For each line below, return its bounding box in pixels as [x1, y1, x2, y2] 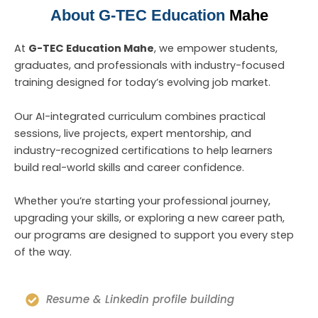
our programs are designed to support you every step [14, 227, 294, 242]
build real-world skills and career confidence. [14, 160, 244, 175]
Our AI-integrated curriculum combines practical [14, 109, 265, 124]
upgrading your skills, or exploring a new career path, [14, 210, 285, 225]
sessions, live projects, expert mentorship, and [14, 126, 251, 141]
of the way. [14, 244, 72, 259]
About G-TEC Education [50, 6, 229, 25]
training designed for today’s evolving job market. [14, 75, 270, 90]
